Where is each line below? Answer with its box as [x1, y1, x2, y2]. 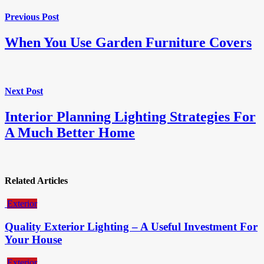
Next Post [5, 85, 43, 96]
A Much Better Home [5, 124, 135, 140]
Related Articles [5, 176, 68, 186]
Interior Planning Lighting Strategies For [5, 108, 256, 124]
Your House [5, 233, 62, 246]
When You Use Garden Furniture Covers [5, 35, 252, 51]
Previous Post [5, 12, 59, 22]
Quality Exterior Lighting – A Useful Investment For [5, 220, 258, 233]
